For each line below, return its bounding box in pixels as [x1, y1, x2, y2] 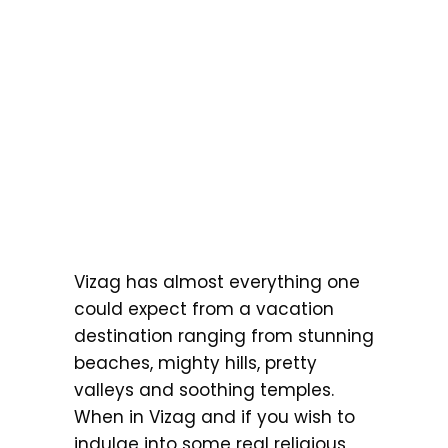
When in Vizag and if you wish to [74, 405, 355, 429]
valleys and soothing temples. [74, 378, 334, 402]
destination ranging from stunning [74, 324, 374, 348]
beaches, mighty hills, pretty [74, 351, 317, 375]
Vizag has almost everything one [74, 270, 360, 294]
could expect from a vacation [74, 297, 334, 321]
